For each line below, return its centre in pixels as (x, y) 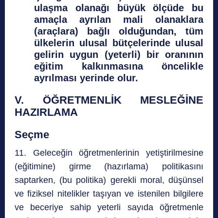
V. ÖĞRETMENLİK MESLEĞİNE (109, 100)
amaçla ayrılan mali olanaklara (119, 20)
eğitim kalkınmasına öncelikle (119, 66)
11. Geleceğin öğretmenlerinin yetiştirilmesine (109, 153)
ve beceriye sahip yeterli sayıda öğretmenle (109, 208)
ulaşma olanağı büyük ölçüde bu (119, 8)
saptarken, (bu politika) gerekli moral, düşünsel (109, 180)
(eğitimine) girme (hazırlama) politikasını (109, 167)
